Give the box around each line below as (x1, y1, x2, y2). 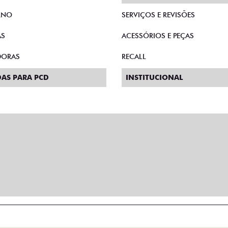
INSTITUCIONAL (126, 73, 183, 81)
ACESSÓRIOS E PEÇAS (122, 32, 194, 40)
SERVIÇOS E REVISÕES (122, 11, 195, 19)
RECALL (122, 52, 146, 61)
